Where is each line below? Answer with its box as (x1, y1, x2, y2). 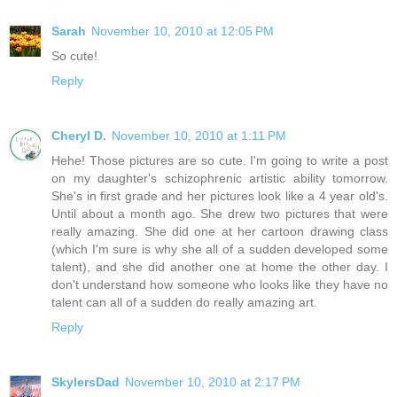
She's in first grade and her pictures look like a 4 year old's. (51, 188, 388, 203)
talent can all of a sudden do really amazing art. (51, 294, 317, 309)
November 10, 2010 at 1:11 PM (112, 128, 286, 143)
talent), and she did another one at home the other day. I (51, 259, 388, 274)
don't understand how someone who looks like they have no (51, 276, 388, 292)
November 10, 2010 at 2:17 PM (125, 374, 300, 389)
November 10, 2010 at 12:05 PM (91, 23, 274, 38)
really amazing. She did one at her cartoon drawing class (51, 223, 388, 238)
